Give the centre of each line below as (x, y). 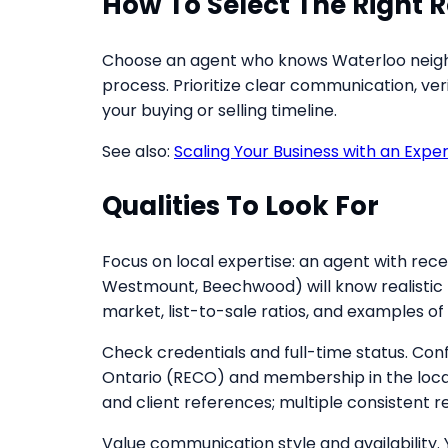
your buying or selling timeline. (219, 110)
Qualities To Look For (240, 205)
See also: (138, 151)
